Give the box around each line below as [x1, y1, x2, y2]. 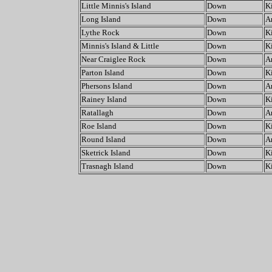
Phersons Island [81, 81, 132, 90]
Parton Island [81, 68, 124, 77]
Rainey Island [81, 95, 127, 104]
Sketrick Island [81, 148, 131, 157]
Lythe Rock [81, 28, 120, 37]
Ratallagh [81, 108, 114, 117]
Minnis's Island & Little [81, 41, 159, 50]
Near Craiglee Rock [81, 55, 146, 64]
